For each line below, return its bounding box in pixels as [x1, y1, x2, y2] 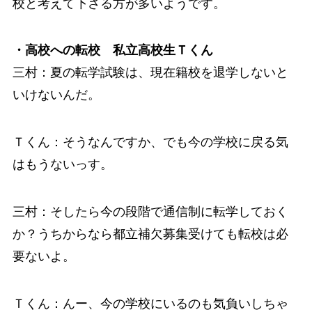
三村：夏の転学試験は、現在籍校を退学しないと [12, 65, 288, 80]
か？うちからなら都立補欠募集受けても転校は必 [12, 227, 288, 242]
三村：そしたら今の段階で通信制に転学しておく [12, 205, 288, 219]
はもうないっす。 [12, 157, 113, 172]
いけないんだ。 [12, 88, 100, 102]
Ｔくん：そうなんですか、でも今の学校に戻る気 [12, 135, 288, 150]
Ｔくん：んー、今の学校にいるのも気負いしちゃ [12, 296, 288, 311]
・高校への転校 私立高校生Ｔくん [12, 43, 213, 58]
